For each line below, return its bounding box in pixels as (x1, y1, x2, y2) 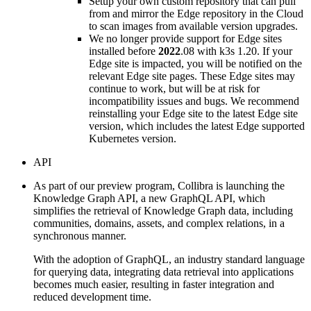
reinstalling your (89, 107, 162, 119)
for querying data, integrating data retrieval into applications (33, 265, 294, 278)
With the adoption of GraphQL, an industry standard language (33, 253, 305, 265)
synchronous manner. (33, 229, 126, 242)
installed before (89, 44, 158, 57)
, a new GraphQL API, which (135, 192, 265, 204)
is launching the (213, 179, 285, 192)
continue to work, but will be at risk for (89, 82, 260, 94)
